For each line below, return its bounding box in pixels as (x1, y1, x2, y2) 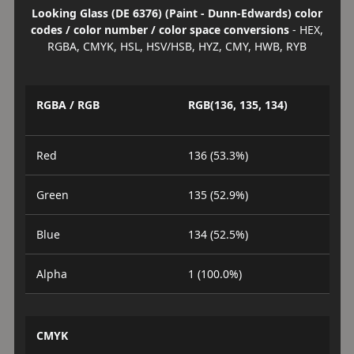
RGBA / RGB (36, 96, 100, 112)
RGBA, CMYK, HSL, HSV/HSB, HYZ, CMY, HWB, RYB (47, 39, 307, 54)
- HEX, (289, 22, 323, 37)
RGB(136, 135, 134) (188, 96, 288, 112)
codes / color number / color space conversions (31, 22, 289, 37)
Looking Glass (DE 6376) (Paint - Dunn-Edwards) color (32, 6, 322, 21)
